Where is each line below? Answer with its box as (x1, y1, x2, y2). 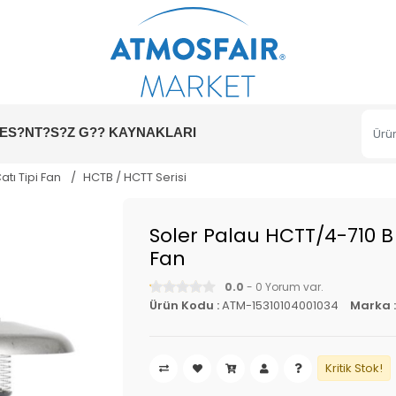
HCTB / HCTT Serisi (83, 169, 187, 186)
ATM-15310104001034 (222, 297, 339, 314)
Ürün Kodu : (149, 297, 219, 314)
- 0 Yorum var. (244, 279, 324, 294)
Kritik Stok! (325, 360, 383, 377)
